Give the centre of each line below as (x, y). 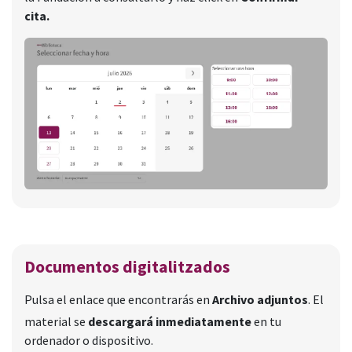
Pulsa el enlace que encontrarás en (117, 299)
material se (56, 321)
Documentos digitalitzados (127, 266)
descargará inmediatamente (171, 321)
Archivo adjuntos (259, 299)
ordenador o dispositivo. (89, 340)
